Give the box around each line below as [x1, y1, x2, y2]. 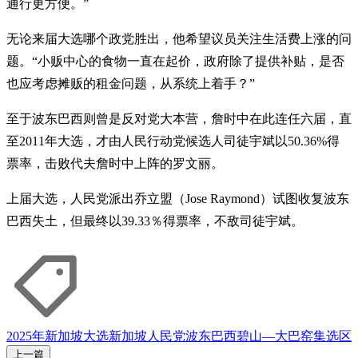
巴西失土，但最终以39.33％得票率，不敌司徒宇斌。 [6, 214, 304, 229]
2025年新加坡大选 [6, 329, 109, 344]
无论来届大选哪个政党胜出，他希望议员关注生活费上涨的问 [6, 32, 352, 46]
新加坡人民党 [109, 329, 185, 344]
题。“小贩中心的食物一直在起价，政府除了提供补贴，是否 [6, 54, 344, 69]
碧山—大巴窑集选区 [237, 329, 352, 344]
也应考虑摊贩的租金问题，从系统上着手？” [6, 77, 255, 91]
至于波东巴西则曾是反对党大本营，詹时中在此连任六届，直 [6, 112, 352, 126]
